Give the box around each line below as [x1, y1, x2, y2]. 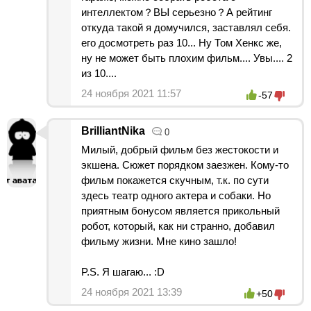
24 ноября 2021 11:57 [81, 87, 181, 99]
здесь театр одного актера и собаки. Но [81, 189, 271, 201]
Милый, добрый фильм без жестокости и [81, 143, 278, 155]
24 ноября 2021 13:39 [81, 285, 182, 298]
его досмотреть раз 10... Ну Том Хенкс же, [81, 36, 282, 49]
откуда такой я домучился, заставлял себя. [81, 21, 291, 33]
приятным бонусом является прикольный [81, 204, 280, 217]
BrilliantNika [81, 124, 145, 137]
